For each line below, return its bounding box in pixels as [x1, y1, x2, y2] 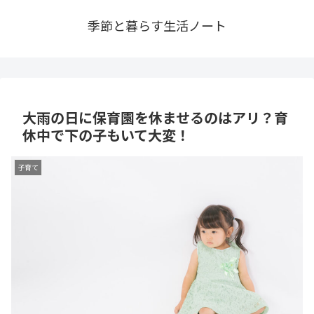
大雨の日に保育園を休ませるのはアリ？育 [22, 107, 288, 128]
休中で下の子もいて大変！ [22, 124, 190, 145]
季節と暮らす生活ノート [88, 16, 226, 34]
